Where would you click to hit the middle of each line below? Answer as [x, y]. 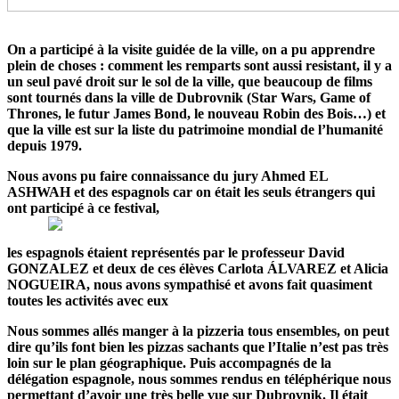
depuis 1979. [45, 145]
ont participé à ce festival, [83, 208]
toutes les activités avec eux [88, 300]
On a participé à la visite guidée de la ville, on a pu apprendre [191, 49]
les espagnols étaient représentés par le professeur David [176, 252]
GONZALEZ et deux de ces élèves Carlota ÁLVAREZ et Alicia [198, 268]
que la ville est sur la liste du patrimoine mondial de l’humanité [195, 129]
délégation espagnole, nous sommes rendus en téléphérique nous [199, 379]
